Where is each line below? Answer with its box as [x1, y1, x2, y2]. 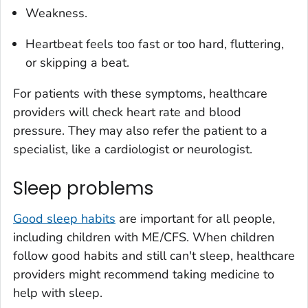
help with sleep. [13, 284, 102, 301]
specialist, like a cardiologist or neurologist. [13, 141, 252, 158]
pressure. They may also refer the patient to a [13, 122, 267, 140]
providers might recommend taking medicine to [13, 265, 274, 283]
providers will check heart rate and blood [13, 104, 241, 121]
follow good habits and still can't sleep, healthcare [13, 247, 295, 264]
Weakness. [25, 5, 87, 22]
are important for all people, [115, 210, 275, 227]
